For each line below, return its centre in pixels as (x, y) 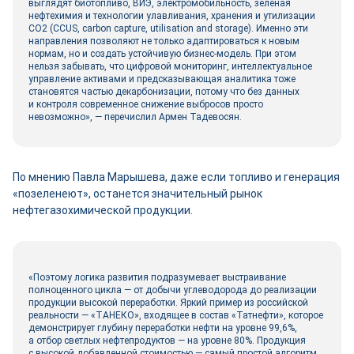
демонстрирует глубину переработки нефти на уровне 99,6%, (163, 328)
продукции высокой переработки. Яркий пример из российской (168, 303)
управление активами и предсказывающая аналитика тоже (162, 79)
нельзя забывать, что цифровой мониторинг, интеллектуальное (170, 66)
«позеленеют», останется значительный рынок (137, 194)
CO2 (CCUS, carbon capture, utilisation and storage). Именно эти (168, 28)
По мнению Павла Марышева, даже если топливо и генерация (176, 177)
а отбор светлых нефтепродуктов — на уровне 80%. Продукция (167, 341)
